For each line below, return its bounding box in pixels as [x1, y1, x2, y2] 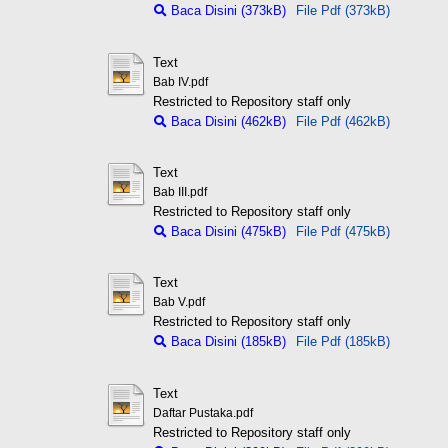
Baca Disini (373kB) [166, 3, 286, 19]
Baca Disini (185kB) [166, 334, 286, 350]
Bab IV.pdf [152, 75, 208, 88]
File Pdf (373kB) [295, 3, 390, 19]
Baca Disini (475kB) [166, 223, 286, 239]
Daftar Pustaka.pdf [152, 406, 253, 419]
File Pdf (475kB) [295, 223, 390, 239]
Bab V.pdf [152, 296, 205, 309]
